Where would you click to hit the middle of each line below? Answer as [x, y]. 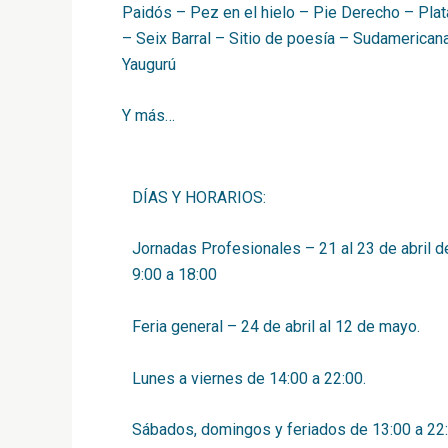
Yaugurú [149, 64]
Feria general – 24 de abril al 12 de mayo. [276, 326]
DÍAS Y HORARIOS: [199, 197]
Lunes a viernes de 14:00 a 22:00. [249, 378]
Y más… [148, 116]
